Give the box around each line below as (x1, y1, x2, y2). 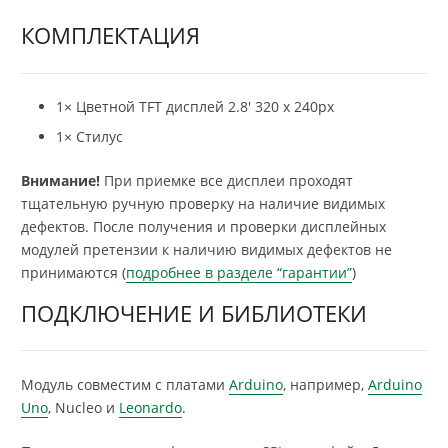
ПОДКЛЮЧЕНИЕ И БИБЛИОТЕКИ (21, 297, 367, 328)
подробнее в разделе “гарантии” (126, 262, 352, 282)
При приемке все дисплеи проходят (100, 170, 353, 190)
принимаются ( (21, 262, 126, 282)
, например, (283, 374, 368, 394)
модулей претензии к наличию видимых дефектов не (21, 239, 392, 259)
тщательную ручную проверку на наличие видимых (21, 193, 385, 213)
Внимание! (21, 170, 100, 190)
